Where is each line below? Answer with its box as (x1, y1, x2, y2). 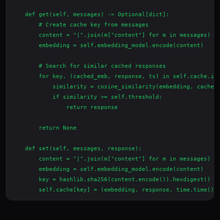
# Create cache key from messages (11, 22, 149, 28)
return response (11, 104, 118, 110)
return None (11, 125, 77, 131)
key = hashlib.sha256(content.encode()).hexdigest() (11, 176, 211, 183)
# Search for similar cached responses (11, 63, 166, 69)
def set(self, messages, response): (11, 145, 142, 152)
